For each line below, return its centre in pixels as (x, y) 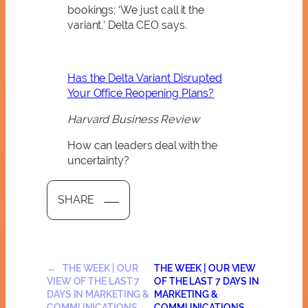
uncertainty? (98, 161)
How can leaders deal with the (143, 146)
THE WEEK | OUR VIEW (205, 268)
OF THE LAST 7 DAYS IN (207, 281)
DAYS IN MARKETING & (98, 294)
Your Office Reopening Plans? (141, 93)
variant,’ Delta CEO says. (127, 25)
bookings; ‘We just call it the (136, 10)
